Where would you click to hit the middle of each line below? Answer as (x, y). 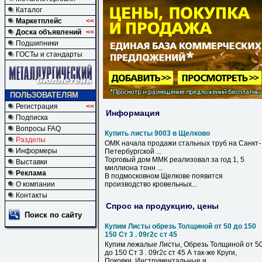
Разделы (31, 140)
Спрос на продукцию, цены (162, 206)
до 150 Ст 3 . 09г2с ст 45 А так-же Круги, (171, 253)
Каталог (29, 10)
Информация (133, 113)
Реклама (31, 173)
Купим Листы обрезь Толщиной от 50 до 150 (180, 226)
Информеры (37, 151)
